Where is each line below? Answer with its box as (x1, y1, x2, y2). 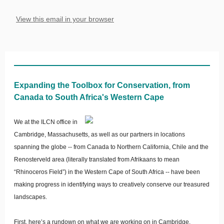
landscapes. (14, 193, 48, 200)
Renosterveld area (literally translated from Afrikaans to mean (14, 156, 179, 163)
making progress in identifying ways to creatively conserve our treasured (14, 181, 209, 188)
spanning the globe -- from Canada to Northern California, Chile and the (14, 143, 208, 150)
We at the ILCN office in (14, 118, 77, 125)
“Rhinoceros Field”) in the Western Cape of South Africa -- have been (14, 168, 200, 175)
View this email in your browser (16, 15, 114, 23)
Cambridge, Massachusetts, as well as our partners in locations (14, 131, 185, 138)
